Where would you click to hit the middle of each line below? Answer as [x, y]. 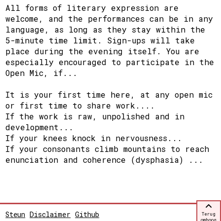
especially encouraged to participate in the [110, 62]
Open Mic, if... [42, 73]
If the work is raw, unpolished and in [95, 116]
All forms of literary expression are [92, 7]
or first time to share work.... [80, 105]
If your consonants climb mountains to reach [108, 148]
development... [40, 127]
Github [87, 215]
